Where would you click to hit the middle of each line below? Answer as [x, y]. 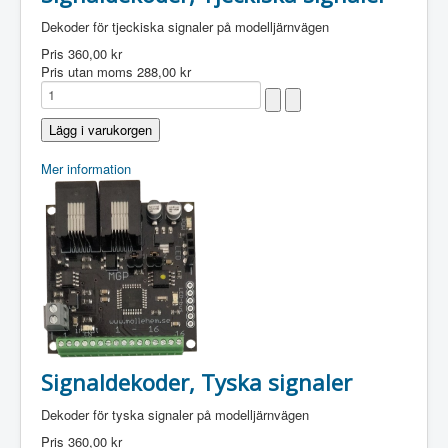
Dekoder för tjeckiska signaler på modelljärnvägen [185, 26]
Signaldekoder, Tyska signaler [196, 382]
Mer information [86, 168]
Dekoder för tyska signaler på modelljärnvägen [175, 414]
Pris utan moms [89, 71]
